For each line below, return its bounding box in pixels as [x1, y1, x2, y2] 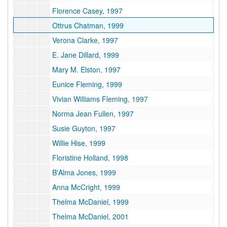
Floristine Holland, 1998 [52, 153, 128, 163]
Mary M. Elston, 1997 [52, 64, 121, 74]
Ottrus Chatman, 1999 [52, 20, 124, 30]
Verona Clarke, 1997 [52, 35, 118, 45]
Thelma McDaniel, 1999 [52, 197, 129, 207]
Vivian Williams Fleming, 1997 [52, 94, 148, 104]
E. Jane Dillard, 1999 [52, 50, 119, 60]
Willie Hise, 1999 [52, 138, 105, 148]
